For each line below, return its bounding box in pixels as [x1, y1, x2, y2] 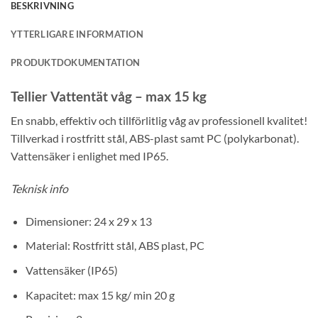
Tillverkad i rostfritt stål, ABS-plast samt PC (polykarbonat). [11, 131, 299, 146]
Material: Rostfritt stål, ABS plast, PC [25, 238, 204, 253]
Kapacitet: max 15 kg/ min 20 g [25, 287, 175, 302]
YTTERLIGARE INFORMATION [11, 28, 143, 40]
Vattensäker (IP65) [25, 263, 118, 278]
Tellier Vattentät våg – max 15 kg [11, 87, 207, 104]
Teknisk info [11, 182, 68, 196]
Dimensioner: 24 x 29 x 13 [25, 214, 152, 228]
